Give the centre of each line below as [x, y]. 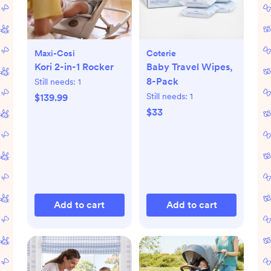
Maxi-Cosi [54, 54]
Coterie [161, 54]
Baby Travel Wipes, [189, 67]
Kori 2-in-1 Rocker [74, 67]
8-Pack [162, 82]
